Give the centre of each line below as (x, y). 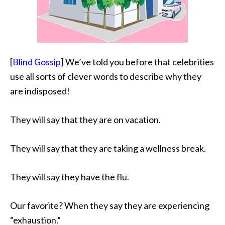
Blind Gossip (37, 62)
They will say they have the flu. (70, 177)
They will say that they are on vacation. (85, 120)
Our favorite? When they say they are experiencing (110, 205)
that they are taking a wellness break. (133, 148)
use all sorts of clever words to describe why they (106, 76)
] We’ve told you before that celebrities (137, 62)
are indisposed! (40, 91)
